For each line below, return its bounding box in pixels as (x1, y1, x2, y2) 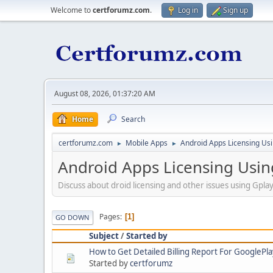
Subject (89, 230, 119, 241)
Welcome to (51, 5, 93, 15)
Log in (178, 5, 198, 15)
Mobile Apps (126, 138, 168, 148)
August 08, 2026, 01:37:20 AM (54, 88, 155, 99)
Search (121, 114, 145, 124)
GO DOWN (55, 212, 90, 222)
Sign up (223, 5, 248, 15)
